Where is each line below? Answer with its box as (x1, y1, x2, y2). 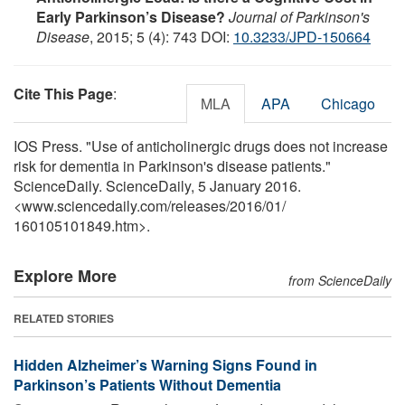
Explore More (14, 263, 117, 287)
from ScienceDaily (288, 270, 391, 289)
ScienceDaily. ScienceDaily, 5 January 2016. (14, 174, 301, 196)
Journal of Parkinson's (229, 5, 370, 27)
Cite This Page (14, 82, 113, 104)
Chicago (321, 92, 375, 114)
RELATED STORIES (14, 309, 114, 326)
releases (171, 194, 226, 216)
